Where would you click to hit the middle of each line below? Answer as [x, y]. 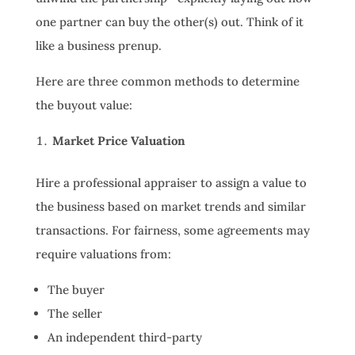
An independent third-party [124, 338]
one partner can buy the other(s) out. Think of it [169, 22]
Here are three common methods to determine [167, 82]
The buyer [76, 290]
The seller [74, 314]
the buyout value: [84, 105]
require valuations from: [103, 254]
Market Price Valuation [118, 141]
